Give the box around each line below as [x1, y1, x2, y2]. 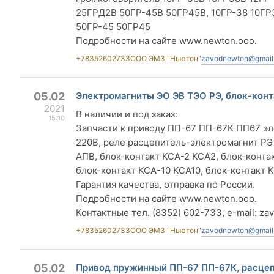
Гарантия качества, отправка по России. [76, 179, 255, 190]
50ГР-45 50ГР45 [76, 21, 150, 32]
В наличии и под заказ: [76, 108, 177, 120]
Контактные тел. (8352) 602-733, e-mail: [76, 207, 259, 218]
